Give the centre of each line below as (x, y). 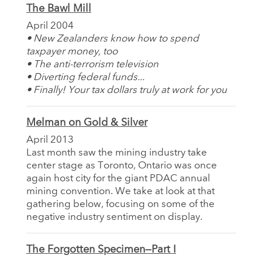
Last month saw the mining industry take (117, 153)
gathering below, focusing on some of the (120, 204)
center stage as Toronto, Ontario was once (122, 166)
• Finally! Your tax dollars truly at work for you (127, 90)
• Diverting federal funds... (85, 77)
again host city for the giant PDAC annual (118, 178)
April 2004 (50, 26)
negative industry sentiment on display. (114, 217)
